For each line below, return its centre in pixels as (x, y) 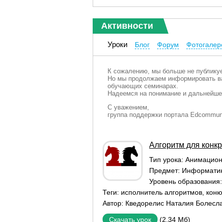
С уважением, (128, 107)
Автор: (114, 203)
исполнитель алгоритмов (162, 192)
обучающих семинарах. (143, 86)
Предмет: (166, 170)
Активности (127, 26)
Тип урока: (167, 160)
